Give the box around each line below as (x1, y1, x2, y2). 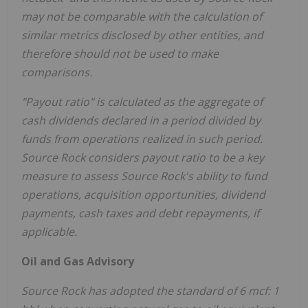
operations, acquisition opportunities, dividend (21, 186, 265, 202)
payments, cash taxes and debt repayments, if (21, 205, 259, 221)
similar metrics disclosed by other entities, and (21, 27, 263, 43)
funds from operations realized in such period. (21, 131, 263, 146)
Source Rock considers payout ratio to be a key (21, 149, 264, 165)
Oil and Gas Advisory (21, 253, 134, 269)
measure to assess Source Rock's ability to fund (21, 168, 267, 184)
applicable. (21, 223, 77, 239)
